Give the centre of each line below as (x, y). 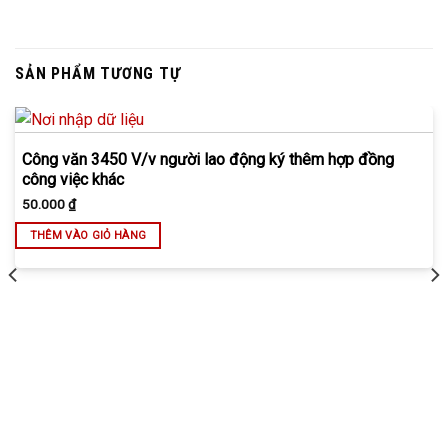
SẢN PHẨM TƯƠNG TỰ (98, 74)
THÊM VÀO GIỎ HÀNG (88, 236)
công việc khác (72, 180)
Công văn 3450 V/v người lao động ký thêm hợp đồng (207, 160)
